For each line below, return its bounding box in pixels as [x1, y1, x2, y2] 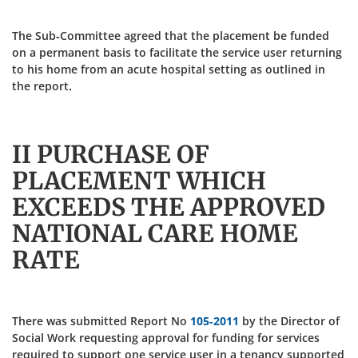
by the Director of [239, 313, 340, 328]
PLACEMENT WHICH [12, 165, 266, 196]
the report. [12, 78, 72, 93]
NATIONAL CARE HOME [12, 218, 298, 249]
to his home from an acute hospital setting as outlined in [12, 62, 325, 77]
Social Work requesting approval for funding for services [12, 330, 320, 345]
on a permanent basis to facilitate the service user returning [12, 45, 342, 60]
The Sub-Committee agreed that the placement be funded [12, 28, 329, 43]
